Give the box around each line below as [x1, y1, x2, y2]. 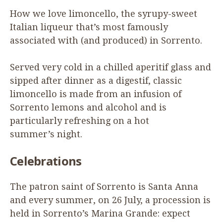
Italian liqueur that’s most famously [10, 21, 168, 32]
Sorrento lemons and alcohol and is [10, 102, 166, 112]
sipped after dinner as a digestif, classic [10, 75, 182, 86]
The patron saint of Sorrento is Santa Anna [10, 181, 198, 192]
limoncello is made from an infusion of [10, 88, 181, 99]
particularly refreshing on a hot [10, 115, 149, 126]
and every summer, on [10, 194, 112, 205]
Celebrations [10, 152, 82, 169]
